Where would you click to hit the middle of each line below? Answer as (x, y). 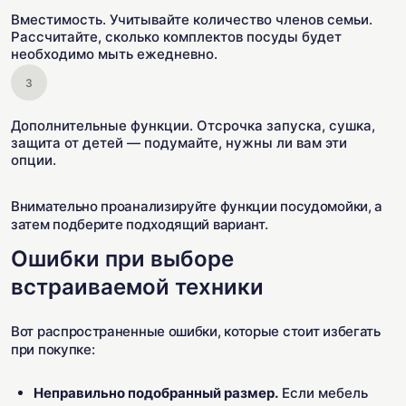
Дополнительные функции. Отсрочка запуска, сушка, (193, 126)
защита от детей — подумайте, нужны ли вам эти (179, 143)
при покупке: (53, 349)
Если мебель (323, 393)
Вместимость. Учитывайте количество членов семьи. (192, 19)
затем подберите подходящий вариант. (140, 224)
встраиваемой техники (137, 287)
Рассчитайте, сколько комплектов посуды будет (176, 37)
